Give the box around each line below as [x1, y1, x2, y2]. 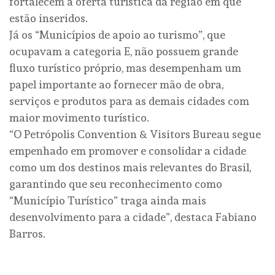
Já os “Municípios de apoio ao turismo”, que [9, 28, 225, 41]
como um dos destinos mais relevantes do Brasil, [9, 160, 251, 174]
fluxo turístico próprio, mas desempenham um [9, 61, 241, 74]
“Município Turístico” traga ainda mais [9, 193, 206, 207]
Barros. [9, 227, 45, 240]
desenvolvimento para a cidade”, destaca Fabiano [9, 210, 257, 223]
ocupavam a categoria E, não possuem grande [9, 44, 238, 58]
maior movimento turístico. [9, 110, 149, 124]
